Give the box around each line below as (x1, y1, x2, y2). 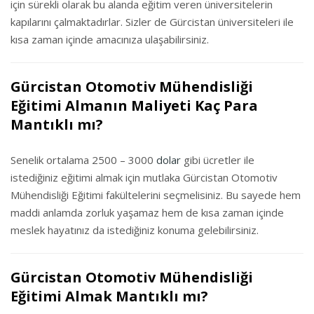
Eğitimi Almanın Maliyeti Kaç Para (11, 96, 258, 115)
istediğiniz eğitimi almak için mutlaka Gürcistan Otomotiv (11, 170, 278, 184)
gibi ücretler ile (181, 153, 254, 167)
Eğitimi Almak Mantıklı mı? (11, 287, 208, 306)
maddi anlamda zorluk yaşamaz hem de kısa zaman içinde (11, 205, 284, 219)
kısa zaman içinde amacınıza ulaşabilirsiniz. (11, 32, 209, 46)
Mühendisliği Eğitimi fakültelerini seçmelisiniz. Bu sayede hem (11, 188, 301, 202)
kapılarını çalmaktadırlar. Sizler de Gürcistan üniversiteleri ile (11, 15, 294, 29)
